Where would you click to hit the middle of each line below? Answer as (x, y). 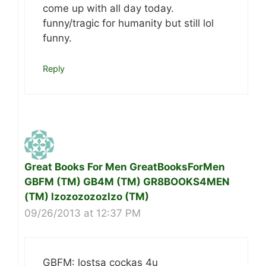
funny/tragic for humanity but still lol (128, 23)
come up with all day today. (108, 9)
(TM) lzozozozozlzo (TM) (87, 196)
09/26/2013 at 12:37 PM (83, 213)
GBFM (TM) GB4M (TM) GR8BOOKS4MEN (127, 181)
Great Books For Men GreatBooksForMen (125, 167)
